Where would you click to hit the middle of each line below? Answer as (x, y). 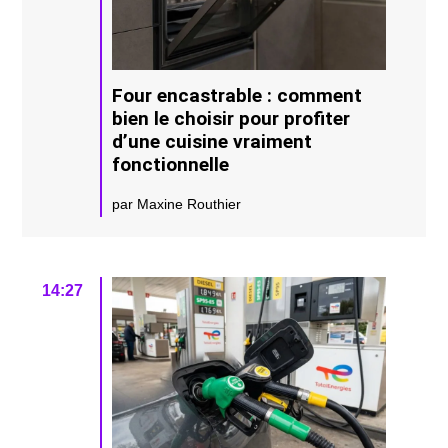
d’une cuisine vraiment (212, 141)
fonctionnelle (171, 164)
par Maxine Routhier (177, 203)
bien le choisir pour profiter (231, 118)
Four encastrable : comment (237, 95)
